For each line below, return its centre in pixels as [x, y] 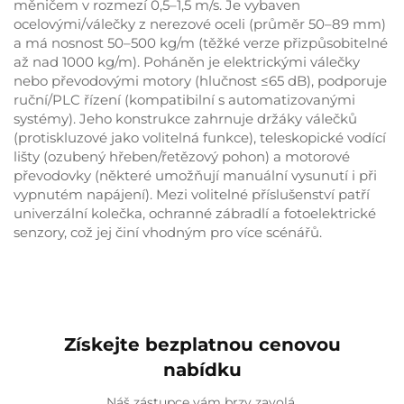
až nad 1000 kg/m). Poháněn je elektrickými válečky [187, 62]
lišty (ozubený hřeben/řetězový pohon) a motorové [182, 157]
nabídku [202, 370]
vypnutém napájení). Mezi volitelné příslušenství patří [192, 195]
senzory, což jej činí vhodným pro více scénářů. [168, 233]
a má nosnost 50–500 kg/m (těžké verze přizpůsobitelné [201, 43]
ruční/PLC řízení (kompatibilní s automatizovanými [184, 100]
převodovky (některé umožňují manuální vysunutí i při [195, 176]
